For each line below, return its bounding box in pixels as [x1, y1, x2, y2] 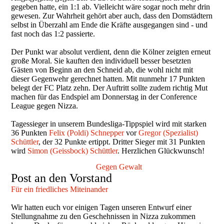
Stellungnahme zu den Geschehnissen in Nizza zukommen [11, 212, 196, 221]
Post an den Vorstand [11, 171, 112, 185]
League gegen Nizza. [11, 101, 78, 110]
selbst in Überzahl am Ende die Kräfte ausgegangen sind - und [11, 20, 208, 29]
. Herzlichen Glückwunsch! [117, 146, 205, 155]
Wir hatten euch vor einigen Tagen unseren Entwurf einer [11, 203, 192, 212]
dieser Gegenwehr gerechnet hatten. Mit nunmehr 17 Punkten [11, 74, 205, 83]
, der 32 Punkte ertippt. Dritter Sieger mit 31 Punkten [38, 137, 205, 146]
